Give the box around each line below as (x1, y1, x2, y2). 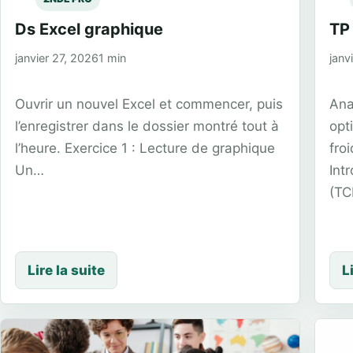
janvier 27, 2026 (15, 50, 98, 65)
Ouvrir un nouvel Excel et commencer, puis (15, 95, 283, 112)
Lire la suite (28, 262, 105, 279)
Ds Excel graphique (15, 19, 163, 39)
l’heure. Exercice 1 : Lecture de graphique (15, 139, 275, 156)
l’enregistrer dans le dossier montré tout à (15, 117, 279, 134)
